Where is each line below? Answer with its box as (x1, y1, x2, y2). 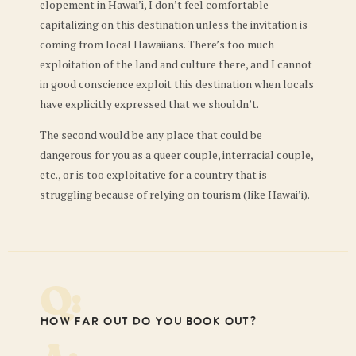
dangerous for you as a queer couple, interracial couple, (40, 147, 313, 163)
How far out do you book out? (40, 315, 257, 330)
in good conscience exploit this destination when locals (40, 75, 314, 91)
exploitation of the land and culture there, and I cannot (40, 56, 312, 72)
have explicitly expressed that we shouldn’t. (40, 95, 259, 111)
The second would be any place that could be (40, 127, 262, 143)
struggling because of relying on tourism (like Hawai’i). (40, 187, 311, 203)
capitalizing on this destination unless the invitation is (40, 16, 308, 32)
